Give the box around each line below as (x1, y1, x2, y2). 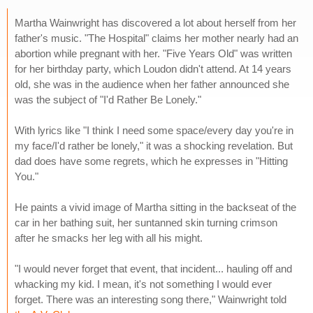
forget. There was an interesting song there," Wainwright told (15, 293, 286, 305)
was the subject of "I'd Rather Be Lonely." (15, 93, 201, 105)
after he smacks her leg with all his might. (15, 231, 203, 244)
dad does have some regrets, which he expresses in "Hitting (15, 154, 288, 167)
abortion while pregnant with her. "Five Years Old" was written (15, 47, 292, 59)
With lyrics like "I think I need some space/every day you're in (15, 124, 293, 136)
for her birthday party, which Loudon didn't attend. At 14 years (15, 62, 291, 75)
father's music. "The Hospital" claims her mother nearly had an (15, 31, 298, 44)
